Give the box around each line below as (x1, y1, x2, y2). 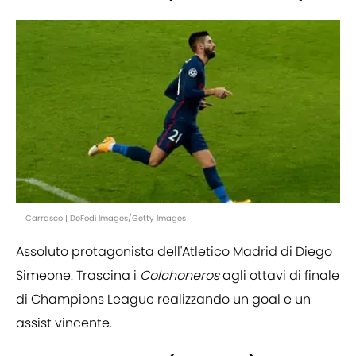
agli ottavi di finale (219, 265, 339, 284)
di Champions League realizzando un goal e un (16, 289, 311, 308)
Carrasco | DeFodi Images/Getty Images (25, 211, 186, 224)
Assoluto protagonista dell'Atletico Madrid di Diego (16, 242, 332, 261)
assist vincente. (16, 313, 112, 332)
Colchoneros (140, 265, 219, 284)
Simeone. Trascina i (16, 265, 140, 284)
